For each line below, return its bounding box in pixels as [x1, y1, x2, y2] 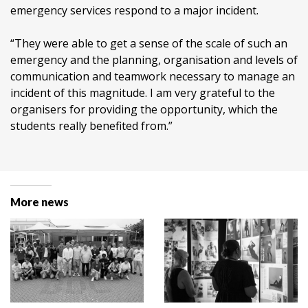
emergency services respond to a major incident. [10, 3, 258, 19]
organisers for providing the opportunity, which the [10, 102, 278, 118]
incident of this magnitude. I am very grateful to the [10, 85, 275, 101]
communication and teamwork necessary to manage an [10, 69, 295, 85]
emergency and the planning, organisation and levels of [10, 52, 298, 68]
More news [10, 195, 69, 209]
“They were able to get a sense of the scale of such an [10, 36, 287, 52]
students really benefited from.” [10, 118, 173, 134]
